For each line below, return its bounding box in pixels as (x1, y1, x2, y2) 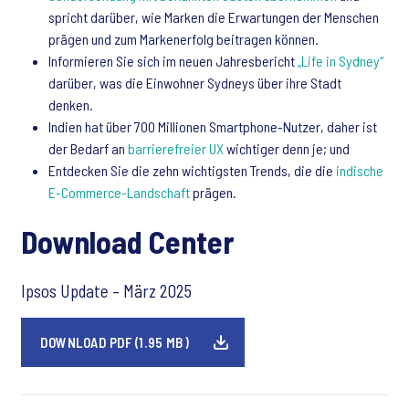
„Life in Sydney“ (298, 52, 383, 69)
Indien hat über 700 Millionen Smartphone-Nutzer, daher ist (48, 118, 377, 135)
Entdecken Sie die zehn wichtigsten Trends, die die (48, 162, 336, 179)
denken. (48, 96, 93, 113)
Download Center (21, 223, 235, 260)
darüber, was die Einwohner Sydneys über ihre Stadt (48, 74, 341, 91)
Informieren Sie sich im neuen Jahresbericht (48, 52, 298, 69)
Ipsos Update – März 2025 (21, 280, 192, 301)
